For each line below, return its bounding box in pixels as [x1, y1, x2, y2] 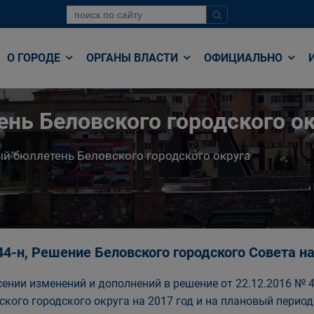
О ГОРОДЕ [7, 51, 63, 64]
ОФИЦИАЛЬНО [204, 51, 285, 64]
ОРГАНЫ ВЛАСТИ [86, 51, 181, 64]
